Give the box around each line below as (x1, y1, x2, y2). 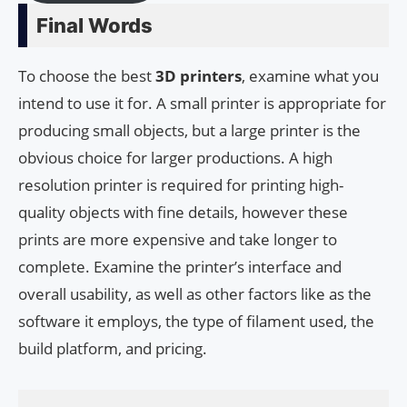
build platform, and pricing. (18, 337, 207, 359)
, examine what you (242, 65, 379, 86)
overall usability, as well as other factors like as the (18, 283, 372, 304)
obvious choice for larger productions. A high (18, 146, 333, 168)
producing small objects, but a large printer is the (18, 119, 361, 141)
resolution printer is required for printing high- (18, 174, 343, 195)
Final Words (36, 13, 153, 37)
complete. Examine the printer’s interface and (18, 255, 342, 277)
